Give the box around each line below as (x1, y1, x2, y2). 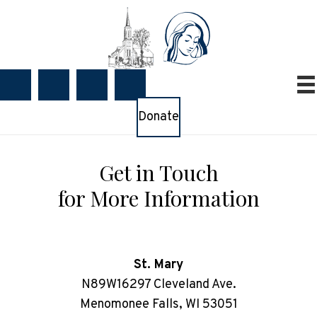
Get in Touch (98, 158, 219, 187)
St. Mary (134, 257, 183, 273)
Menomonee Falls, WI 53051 (79, 296, 238, 313)
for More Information (57, 184, 260, 212)
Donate (138, 109, 179, 125)
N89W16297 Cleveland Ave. (81, 277, 236, 293)
